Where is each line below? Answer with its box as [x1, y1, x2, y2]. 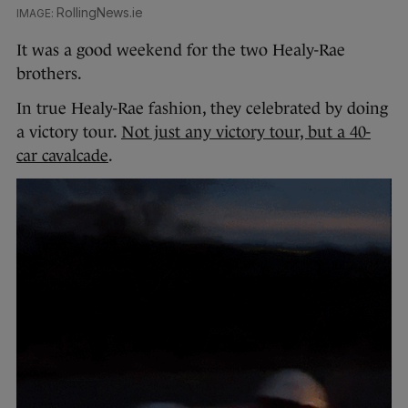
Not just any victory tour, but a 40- [121, 123, 371, 142]
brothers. [16, 65, 82, 84]
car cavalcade [16, 147, 108, 166]
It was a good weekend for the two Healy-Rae [16, 41, 345, 60]
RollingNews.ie [56, 5, 144, 21]
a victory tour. [16, 123, 121, 142]
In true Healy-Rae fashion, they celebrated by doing [16, 99, 388, 118]
